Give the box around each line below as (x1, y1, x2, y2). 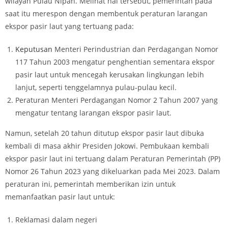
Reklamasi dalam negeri (15, 215, 97, 224)
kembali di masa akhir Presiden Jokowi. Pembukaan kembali (5, 141, 209, 151)
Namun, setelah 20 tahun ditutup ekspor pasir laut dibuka (5, 128, 204, 138)
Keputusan (15, 44, 52, 54)
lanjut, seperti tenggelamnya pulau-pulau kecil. (15, 82, 177, 92)
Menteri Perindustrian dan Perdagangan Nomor (52, 44, 218, 54)
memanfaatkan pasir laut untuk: (5, 192, 115, 202)
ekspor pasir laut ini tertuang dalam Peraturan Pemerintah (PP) (5, 154, 220, 163)
